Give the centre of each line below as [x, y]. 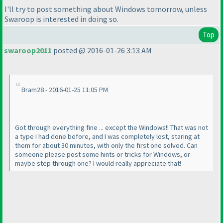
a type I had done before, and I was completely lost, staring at [107, 137]
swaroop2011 [28, 51]
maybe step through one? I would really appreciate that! [98, 164]
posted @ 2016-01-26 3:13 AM [102, 51]
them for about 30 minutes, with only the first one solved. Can [106, 146]
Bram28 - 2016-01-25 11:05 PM [65, 90]
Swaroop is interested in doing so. [61, 19]
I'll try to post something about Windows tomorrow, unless [106, 9]
